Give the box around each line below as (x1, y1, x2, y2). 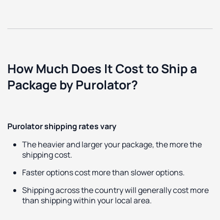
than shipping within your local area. (22, 194, 152, 206)
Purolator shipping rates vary (7, 120, 116, 132)
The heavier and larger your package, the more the (22, 138, 202, 150)
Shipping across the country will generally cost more (22, 184, 209, 195)
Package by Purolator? (7, 76, 138, 93)
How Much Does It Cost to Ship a (7, 59, 197, 77)
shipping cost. (22, 149, 72, 160)
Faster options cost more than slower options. (22, 166, 185, 178)
